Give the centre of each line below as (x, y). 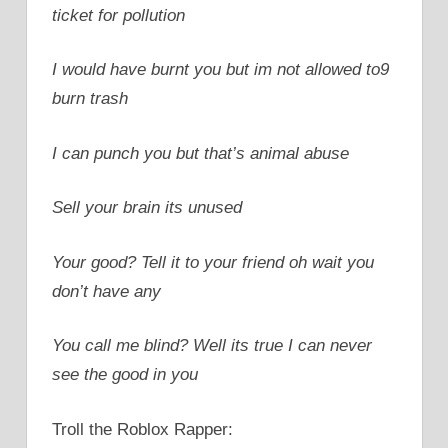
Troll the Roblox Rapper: (142, 429)
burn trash (90, 99)
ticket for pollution (118, 15)
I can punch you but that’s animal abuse (200, 153)
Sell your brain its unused (147, 208)
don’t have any (106, 291)
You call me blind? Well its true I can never (212, 346)
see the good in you (125, 375)
